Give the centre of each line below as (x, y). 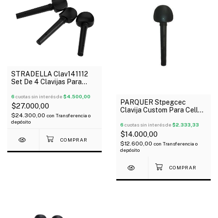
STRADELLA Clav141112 (50, 74)
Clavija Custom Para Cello (161, 110)
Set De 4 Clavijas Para (46, 82)
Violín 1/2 (25, 90)
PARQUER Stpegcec (153, 102)
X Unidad (134, 118)
